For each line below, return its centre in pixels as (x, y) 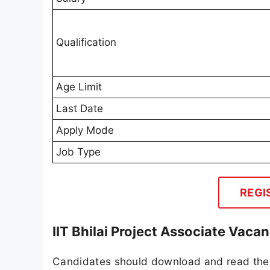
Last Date (80, 109)
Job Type (78, 152)
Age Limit (79, 87)
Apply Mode (85, 130)
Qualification (86, 42)
